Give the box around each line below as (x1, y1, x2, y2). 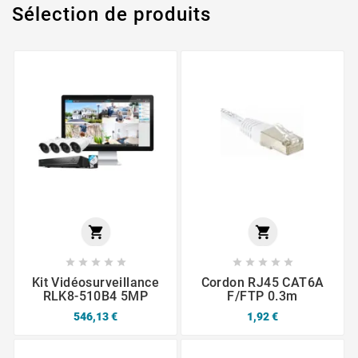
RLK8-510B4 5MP (42, 288, 149, 304)
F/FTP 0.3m (227, 288, 298, 304)
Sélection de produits (12, 2, 211, 26)
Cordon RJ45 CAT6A (201, 274, 324, 290)
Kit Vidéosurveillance (31, 274, 160, 290)
